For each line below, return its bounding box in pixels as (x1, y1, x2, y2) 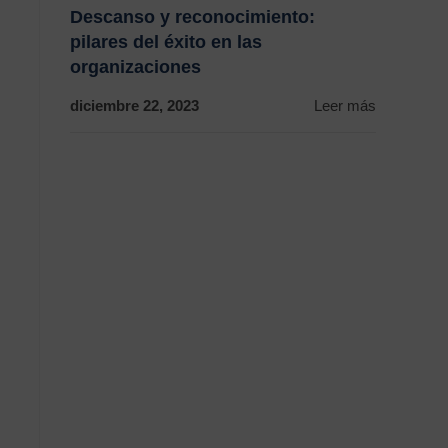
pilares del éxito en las (70, 32, 262, 52)
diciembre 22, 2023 (70, 97, 199, 114)
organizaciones (70, 57, 201, 77)
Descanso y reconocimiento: (70, 7, 315, 27)
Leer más (314, 97, 376, 114)
